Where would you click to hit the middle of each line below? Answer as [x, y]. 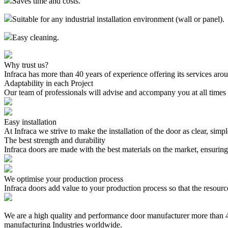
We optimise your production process [64, 179]
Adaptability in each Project [49, 83]
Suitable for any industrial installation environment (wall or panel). [118, 19]
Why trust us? [26, 65]
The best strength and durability [55, 140]
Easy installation [30, 122]
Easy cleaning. [36, 37]
